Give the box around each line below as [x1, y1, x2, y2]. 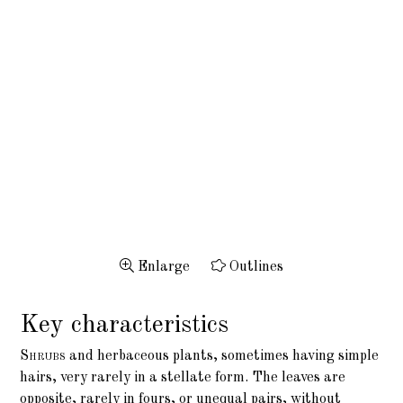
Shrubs [20, 349, 67, 364]
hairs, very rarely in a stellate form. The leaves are [20, 371, 346, 386]
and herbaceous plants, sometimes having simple [66, 349, 380, 364]
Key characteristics [20, 313, 229, 339]
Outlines [226, 260, 283, 275]
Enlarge [134, 260, 190, 275]
